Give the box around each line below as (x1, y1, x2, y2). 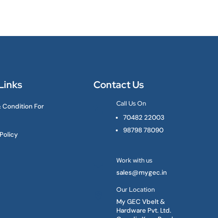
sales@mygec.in (116, 168, 167, 177)
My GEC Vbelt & (116, 198, 165, 206)
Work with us (116, 156, 153, 165)
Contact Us (93, 78, 145, 91)
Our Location (116, 185, 155, 194)
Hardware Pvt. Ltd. (116, 206, 172, 215)
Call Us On (116, 99, 146, 108)
